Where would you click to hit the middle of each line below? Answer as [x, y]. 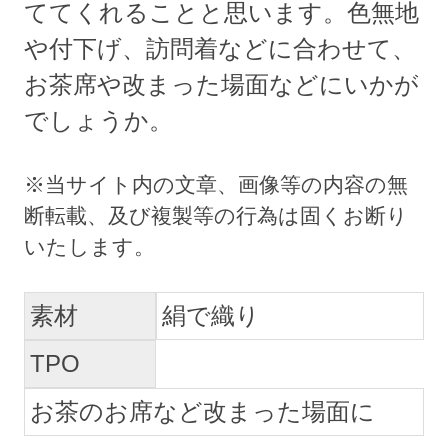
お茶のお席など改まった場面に [203, 411]
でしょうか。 [99, 120]
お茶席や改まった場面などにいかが [222, 84]
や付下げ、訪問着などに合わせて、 [220, 48]
